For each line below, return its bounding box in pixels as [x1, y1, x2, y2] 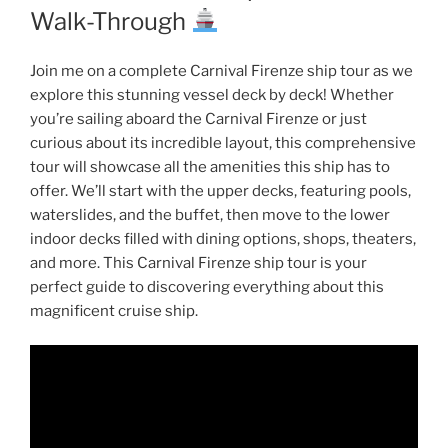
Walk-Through [30, 6, 191, 36]
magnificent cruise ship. [30, 301, 198, 320]
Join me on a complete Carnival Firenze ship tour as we [30, 61, 413, 80]
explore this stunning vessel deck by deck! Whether [30, 85, 394, 104]
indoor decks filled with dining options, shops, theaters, [30, 229, 416, 248]
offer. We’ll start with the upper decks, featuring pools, [30, 181, 411, 200]
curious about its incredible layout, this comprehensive [30, 133, 416, 152]
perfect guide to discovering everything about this [30, 277, 384, 296]
